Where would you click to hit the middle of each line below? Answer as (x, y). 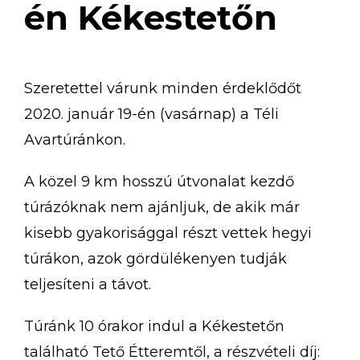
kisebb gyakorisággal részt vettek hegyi (168, 233)
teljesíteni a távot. (88, 284)
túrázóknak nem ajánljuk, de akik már (162, 207)
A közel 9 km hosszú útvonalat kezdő (159, 181)
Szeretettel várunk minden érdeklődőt (163, 88)
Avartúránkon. (75, 139)
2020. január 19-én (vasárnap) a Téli (151, 114)
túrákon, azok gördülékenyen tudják (155, 258)
